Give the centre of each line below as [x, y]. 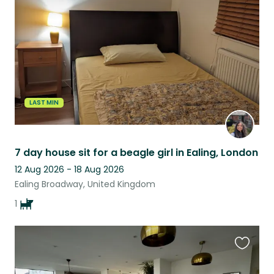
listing [248, 14]
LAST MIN [44, 102]
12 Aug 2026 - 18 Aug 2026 [69, 169]
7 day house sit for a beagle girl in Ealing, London [136, 152]
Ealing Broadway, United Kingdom [85, 184]
